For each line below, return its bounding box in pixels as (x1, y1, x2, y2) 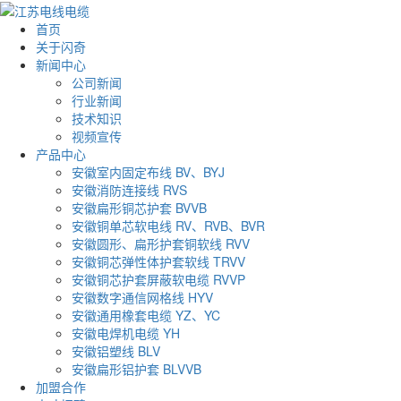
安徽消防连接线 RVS (72, 181, 187, 200)
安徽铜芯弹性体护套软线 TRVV (72, 252, 245, 271)
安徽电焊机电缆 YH (72, 324, 180, 343)
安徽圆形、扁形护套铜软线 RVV (72, 235, 250, 253)
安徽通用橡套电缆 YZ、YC (72, 306, 220, 325)
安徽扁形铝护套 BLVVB (72, 360, 201, 379)
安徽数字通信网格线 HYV (72, 288, 213, 307)
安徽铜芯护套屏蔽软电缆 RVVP (72, 270, 245, 289)
